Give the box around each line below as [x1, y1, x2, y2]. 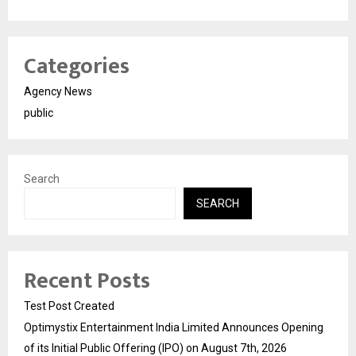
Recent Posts [24, 261, 150, 300]
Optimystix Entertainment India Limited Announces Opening [24, 320, 323, 334]
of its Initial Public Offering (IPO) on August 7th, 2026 [24, 341, 287, 354]
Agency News [24, 84, 92, 98]
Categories [24, 47, 130, 85]
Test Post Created [24, 299, 114, 312]
